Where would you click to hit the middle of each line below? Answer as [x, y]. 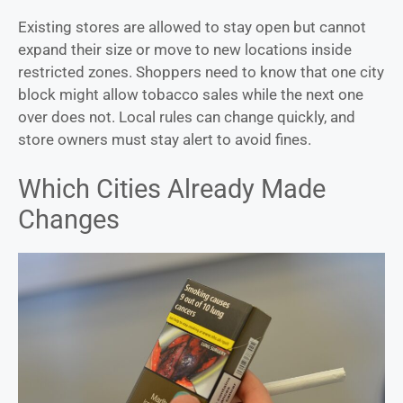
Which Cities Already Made [172, 189]
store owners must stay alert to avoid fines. [165, 139]
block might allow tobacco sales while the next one [191, 94]
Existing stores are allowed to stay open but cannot [192, 27]
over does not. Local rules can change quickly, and [187, 116]
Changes [69, 220]
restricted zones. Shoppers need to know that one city [201, 72]
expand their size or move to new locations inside [185, 49]
